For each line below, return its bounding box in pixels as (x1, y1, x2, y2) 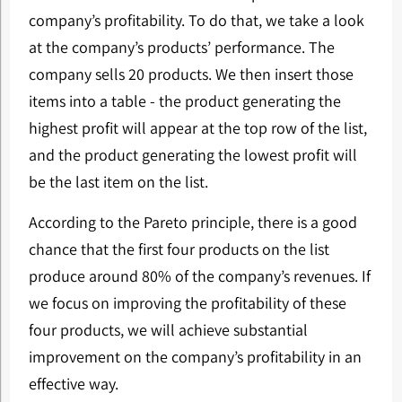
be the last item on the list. (28, 171, 208, 192)
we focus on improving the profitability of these (28, 293, 346, 313)
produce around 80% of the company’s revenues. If (28, 266, 371, 286)
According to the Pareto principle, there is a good (28, 212, 357, 232)
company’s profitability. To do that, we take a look (28, 10, 364, 31)
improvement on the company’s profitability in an (28, 346, 362, 367)
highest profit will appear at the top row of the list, (28, 118, 367, 138)
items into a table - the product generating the (28, 91, 341, 111)
